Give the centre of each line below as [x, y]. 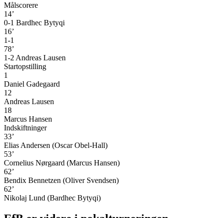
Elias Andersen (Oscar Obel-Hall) [56, 145]
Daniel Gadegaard [32, 84]
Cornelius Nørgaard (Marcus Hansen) [62, 163]
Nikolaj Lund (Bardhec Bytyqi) [52, 198]
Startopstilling [25, 66]
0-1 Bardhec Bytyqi [34, 23]
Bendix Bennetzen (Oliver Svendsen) [61, 180]
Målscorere [21, 5]
